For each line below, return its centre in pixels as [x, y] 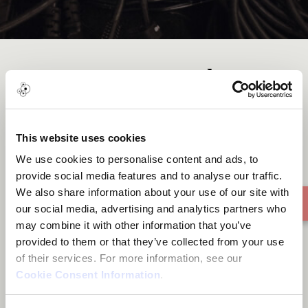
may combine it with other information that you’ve [134, 225]
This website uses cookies [81, 137]
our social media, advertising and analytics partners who [151, 209]
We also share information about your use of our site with [153, 192]
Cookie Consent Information [88, 275]
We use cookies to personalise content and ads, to [137, 159]
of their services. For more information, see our [131, 258]
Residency [84, 115]
